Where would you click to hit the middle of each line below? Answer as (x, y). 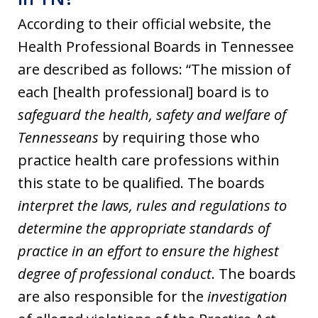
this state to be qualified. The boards (141, 182)
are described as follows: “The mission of (154, 69)
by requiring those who (179, 137)
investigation (247, 296)
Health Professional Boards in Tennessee (156, 46)
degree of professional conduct (115, 273)
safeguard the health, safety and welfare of (152, 114)
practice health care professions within (149, 160)
